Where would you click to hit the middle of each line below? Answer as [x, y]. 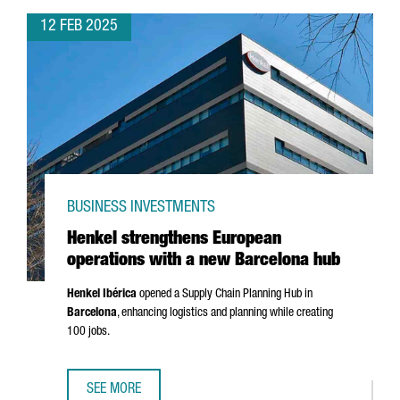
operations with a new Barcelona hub [204, 262]
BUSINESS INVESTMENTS [141, 208]
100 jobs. [88, 332]
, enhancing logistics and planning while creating [225, 313]
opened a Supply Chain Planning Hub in [225, 295]
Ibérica [120, 295]
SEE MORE [114, 390]
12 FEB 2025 [79, 27]
